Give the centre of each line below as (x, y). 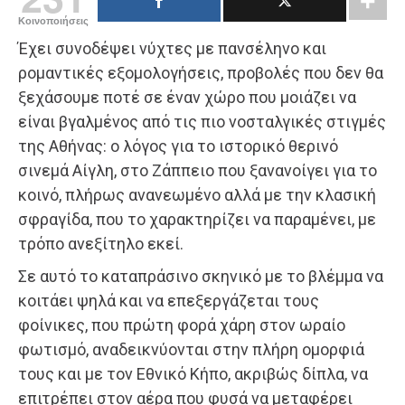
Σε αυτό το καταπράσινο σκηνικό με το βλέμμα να (201, 276)
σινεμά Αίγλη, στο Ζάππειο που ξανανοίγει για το (198, 170)
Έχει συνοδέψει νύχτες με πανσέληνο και (172, 48)
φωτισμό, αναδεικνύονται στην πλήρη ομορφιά (191, 349)
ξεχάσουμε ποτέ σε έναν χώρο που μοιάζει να (187, 97)
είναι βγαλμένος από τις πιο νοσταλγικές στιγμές (202, 121)
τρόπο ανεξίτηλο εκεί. (101, 243)
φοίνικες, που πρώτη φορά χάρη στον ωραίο (182, 325)
